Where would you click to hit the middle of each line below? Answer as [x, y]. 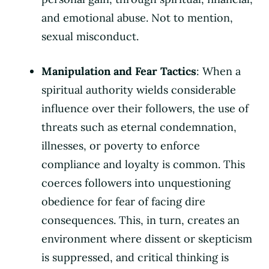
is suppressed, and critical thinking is [135, 257]
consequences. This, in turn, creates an [141, 220]
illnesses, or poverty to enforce [121, 145]
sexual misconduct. [90, 36]
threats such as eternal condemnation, [139, 127]
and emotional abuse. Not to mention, [137, 17]
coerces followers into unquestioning [136, 183]
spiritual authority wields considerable [139, 89]
